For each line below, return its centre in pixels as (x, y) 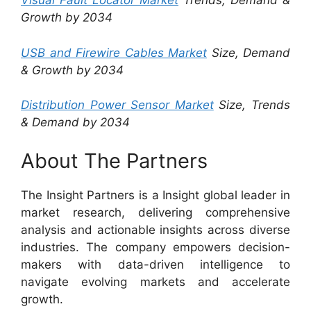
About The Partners (114, 160)
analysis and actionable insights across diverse (155, 229)
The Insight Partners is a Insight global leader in (155, 195)
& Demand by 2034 (75, 122)
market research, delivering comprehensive (155, 212)
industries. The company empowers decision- (155, 247)
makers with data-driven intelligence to (155, 264)
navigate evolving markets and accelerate (155, 281)
